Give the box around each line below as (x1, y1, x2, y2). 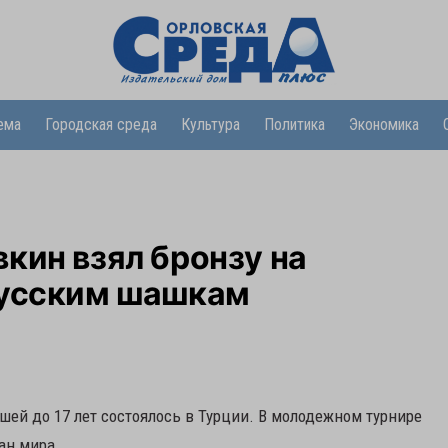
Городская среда (44, 115, 157, 134)
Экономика (348, 115, 419, 134)
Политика (263, 115, 325, 134)
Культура (180, 115, 240, 134)
